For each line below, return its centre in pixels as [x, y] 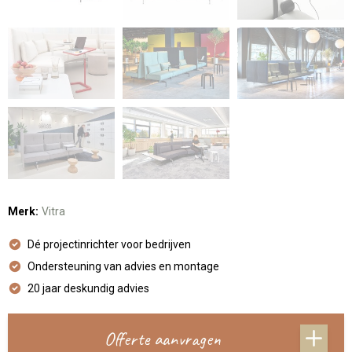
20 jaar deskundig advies [88, 288]
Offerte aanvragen [162, 338]
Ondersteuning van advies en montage [123, 266]
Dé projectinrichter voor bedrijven [109, 244]
